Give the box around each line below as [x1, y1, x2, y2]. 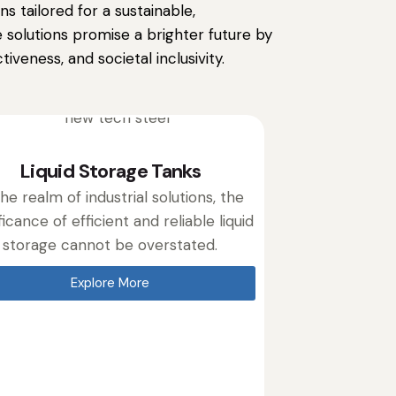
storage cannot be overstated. [3, 234, 218, 255]
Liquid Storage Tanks [19, 157, 201, 184]
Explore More [71, 273, 150, 292]
